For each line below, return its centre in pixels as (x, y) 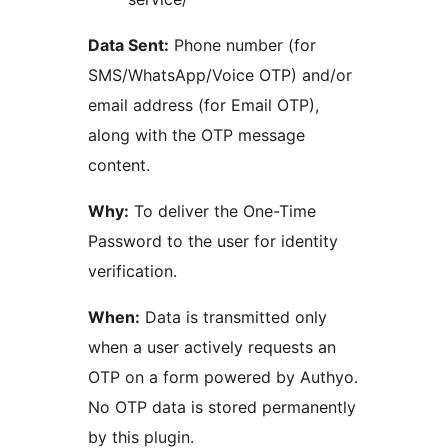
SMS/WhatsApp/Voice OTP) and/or (220, 75)
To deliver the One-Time (223, 211)
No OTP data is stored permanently (222, 407)
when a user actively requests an (212, 347)
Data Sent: (128, 45)
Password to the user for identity (213, 241)
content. (119, 165)
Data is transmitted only (233, 317)
